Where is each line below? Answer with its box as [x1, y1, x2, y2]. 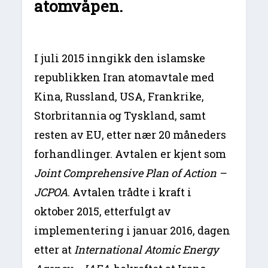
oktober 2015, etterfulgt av [34, 203, 172, 218]
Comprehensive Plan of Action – [63, 165, 227, 180]
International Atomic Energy [74, 242, 219, 257]
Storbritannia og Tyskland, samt [34, 108, 206, 123]
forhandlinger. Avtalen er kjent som [34, 146, 227, 161]
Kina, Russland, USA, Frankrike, [34, 89, 205, 103]
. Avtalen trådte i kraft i [68, 184, 192, 199]
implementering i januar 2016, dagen [34, 223, 231, 237]
